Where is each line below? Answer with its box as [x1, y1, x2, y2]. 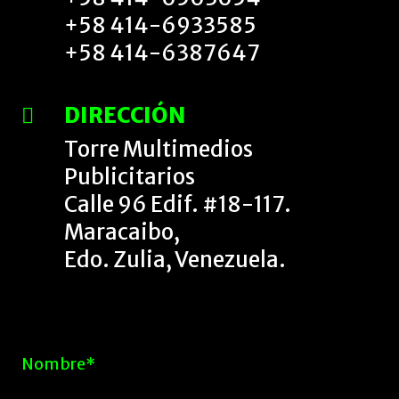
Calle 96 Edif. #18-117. [64, 190, 291, 218]
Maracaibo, [64, 217, 180, 246]
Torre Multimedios [64, 134, 253, 163]
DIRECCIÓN [64, 101, 185, 129]
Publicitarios [64, 162, 195, 191]
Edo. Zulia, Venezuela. [64, 245, 286, 273]
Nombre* [21, 353, 95, 374]
